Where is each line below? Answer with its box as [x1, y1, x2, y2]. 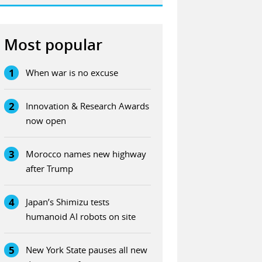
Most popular [4, 35, 103, 56]
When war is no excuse [26, 67, 119, 79]
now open [26, 115, 67, 127]
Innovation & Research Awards [26, 100, 150, 112]
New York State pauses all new [26, 244, 148, 256]
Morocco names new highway [26, 148, 147, 160]
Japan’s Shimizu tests [26, 196, 110, 208]
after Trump [26, 163, 74, 175]
